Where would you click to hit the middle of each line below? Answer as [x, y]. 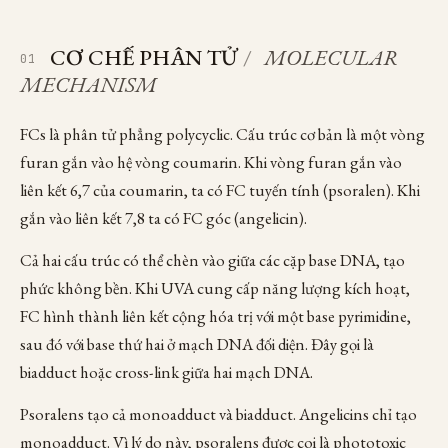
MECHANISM [88, 84]
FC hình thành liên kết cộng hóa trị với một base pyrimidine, [215, 316]
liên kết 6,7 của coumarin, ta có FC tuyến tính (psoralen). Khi [220, 190]
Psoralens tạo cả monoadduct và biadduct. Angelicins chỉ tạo [218, 414]
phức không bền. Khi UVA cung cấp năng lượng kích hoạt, [215, 288]
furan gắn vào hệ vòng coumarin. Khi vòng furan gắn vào [211, 162]
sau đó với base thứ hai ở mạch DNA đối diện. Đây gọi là [197, 344]
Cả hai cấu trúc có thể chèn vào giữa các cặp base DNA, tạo [212, 260]
